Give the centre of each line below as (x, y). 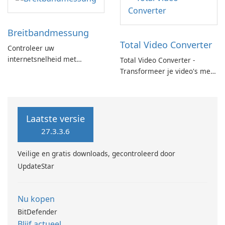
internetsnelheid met (42, 59)
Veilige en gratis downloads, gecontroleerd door (96, 154)
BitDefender (37, 212)
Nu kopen (36, 199)
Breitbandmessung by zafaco (55, 70)
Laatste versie (55, 119)
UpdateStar (36, 166)
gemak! (132, 82)
